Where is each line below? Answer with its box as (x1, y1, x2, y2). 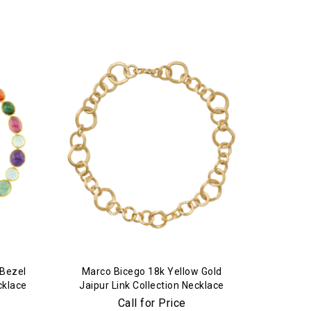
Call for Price (117, 296, 186, 310)
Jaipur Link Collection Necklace (79, 280, 224, 291)
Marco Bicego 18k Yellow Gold (81, 266, 222, 277)
